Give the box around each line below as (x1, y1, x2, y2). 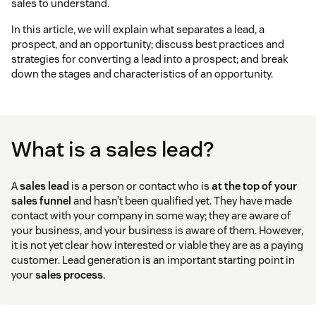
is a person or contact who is (69, 179, 212, 193)
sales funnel (11, 194, 71, 208)
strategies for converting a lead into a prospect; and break (11, 52, 288, 66)
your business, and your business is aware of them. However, (11, 224, 303, 238)
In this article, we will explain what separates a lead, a (11, 23, 265, 37)
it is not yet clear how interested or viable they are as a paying (11, 238, 303, 253)
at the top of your (212, 179, 297, 193)
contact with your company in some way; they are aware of (11, 209, 291, 223)
